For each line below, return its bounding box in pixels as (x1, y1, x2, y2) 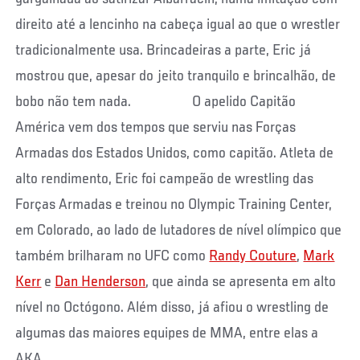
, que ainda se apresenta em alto (145, 274, 337, 291)
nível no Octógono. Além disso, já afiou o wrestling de (15, 300, 329, 317)
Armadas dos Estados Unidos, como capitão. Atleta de (15, 145, 334, 162)
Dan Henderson (55, 274, 146, 291)
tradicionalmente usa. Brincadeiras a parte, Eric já (15, 43, 312, 59)
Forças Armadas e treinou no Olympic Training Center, (15, 197, 333, 214)
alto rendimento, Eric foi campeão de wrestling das (15, 171, 314, 188)
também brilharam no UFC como (15, 248, 210, 265)
